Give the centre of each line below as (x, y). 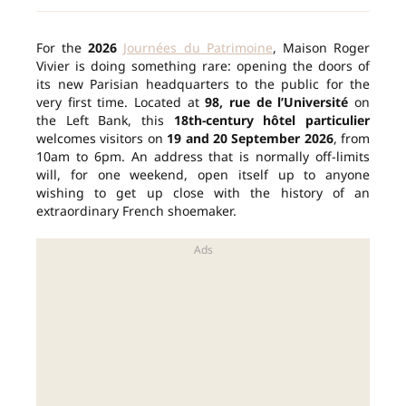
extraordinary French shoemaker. (136, 211)
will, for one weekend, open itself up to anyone (203, 175)
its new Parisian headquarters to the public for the (203, 84)
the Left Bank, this (105, 121)
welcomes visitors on (102, 139)
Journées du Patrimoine (198, 48)
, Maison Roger (321, 48)
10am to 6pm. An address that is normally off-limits (203, 157)
